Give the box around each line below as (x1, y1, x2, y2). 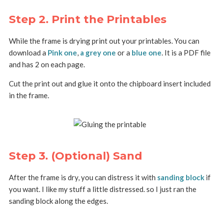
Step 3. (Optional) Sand (8, 149, 142, 163)
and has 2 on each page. (8, 60, 85, 69)
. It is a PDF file (161, 48, 211, 57)
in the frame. (8, 91, 49, 100)
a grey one (80, 48, 116, 57)
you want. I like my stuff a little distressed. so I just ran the (8, 185, 196, 194)
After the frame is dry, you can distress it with (8, 173, 156, 182)
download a (8, 48, 48, 57)
